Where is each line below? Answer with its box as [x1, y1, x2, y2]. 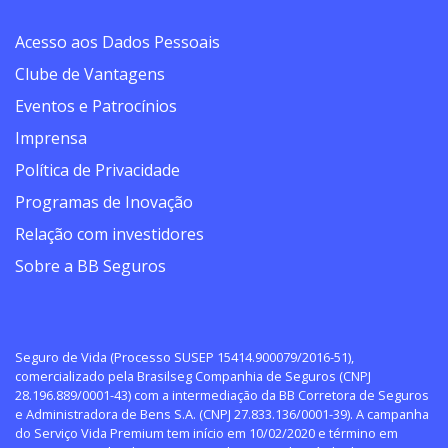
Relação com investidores [15, 223, 204, 246]
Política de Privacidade [15, 159, 180, 182]
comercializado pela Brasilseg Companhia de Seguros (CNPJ [15, 367, 371, 386]
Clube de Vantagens [15, 63, 165, 86]
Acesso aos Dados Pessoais [15, 31, 220, 54]
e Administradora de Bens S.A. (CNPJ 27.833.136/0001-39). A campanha [15, 405, 429, 424]
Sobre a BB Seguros [15, 255, 166, 278]
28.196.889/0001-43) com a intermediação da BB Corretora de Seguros [15, 386, 429, 405]
